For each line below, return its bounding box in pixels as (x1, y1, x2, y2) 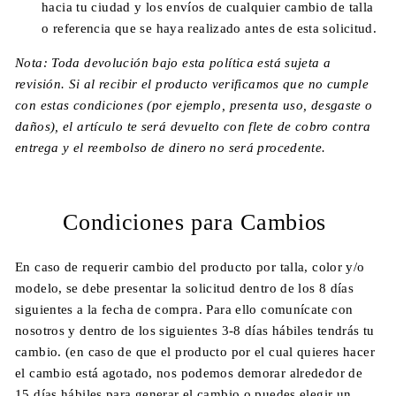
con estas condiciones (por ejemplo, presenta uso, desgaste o (15, 98, 373, 112)
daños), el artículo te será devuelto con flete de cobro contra (15, 119, 371, 133)
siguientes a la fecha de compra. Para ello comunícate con (15, 302, 354, 316)
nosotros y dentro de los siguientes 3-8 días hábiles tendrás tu (15, 324, 375, 338)
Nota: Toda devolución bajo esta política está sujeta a (15, 56, 331, 70)
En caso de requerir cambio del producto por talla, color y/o (15, 260, 365, 274)
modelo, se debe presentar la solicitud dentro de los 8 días (15, 281, 354, 295)
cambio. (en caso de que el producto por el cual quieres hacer (15, 345, 375, 359)
